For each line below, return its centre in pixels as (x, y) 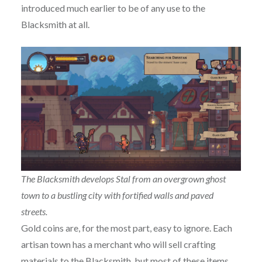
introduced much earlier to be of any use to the (113, 8)
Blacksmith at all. (55, 25)
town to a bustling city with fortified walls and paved (117, 195)
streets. (34, 212)
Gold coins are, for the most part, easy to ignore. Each (126, 228)
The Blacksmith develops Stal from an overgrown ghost (123, 179)
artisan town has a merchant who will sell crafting (118, 244)
